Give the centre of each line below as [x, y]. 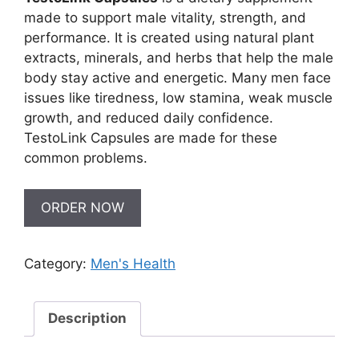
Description [87, 318]
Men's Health [133, 263]
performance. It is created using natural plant [169, 38]
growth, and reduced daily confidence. [149, 118]
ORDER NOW [83, 207]
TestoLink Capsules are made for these [151, 138]
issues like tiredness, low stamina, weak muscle [178, 98]
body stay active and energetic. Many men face [177, 78]
